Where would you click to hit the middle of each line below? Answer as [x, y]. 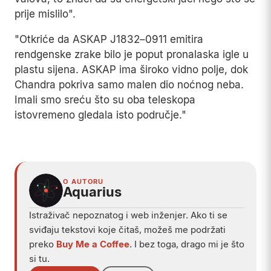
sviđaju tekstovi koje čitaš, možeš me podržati [127, 230]
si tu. [39, 259]
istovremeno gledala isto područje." [100, 115]
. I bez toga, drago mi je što [187, 244]
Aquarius [92, 192]
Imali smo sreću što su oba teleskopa [105, 100]
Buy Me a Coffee [93, 244]
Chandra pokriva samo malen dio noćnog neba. [129, 85]
